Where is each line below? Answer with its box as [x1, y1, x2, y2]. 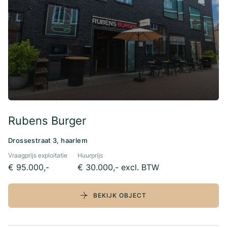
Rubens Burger [8, 114, 86, 128]
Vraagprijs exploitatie [8, 152, 67, 160]
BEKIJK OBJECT [93, 192, 146, 200]
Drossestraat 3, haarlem [8, 136, 87, 145]
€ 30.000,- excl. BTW [77, 162, 159, 173]
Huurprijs [77, 152, 103, 160]
